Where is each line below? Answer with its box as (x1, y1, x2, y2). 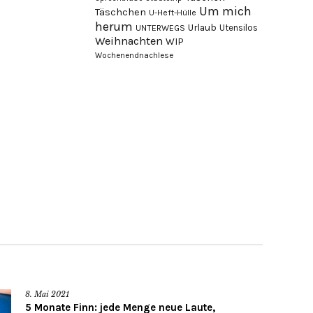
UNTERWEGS (136, 22, 185, 33)
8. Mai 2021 (25, 289, 69, 300)
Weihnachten (95, 34, 163, 48)
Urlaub (188, 21, 217, 33)
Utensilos (219, 22, 258, 33)
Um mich (199, 3, 252, 19)
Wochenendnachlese (95, 50, 173, 60)
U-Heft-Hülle (149, 7, 196, 17)
